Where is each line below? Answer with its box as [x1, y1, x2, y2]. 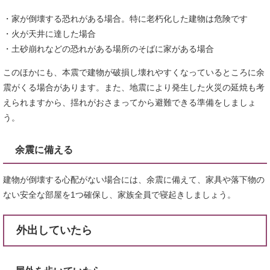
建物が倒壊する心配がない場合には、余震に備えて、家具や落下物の [3, 174, 265, 184]
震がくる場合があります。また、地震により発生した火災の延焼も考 [3, 82, 265, 92]
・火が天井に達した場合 [3, 28, 96, 39]
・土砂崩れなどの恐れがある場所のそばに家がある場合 [3, 43, 214, 54]
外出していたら [16, 224, 92, 236]
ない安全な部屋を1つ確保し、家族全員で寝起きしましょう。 [3, 189, 236, 199]
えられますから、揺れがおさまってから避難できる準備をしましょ [3, 97, 256, 107]
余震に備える [15, 144, 73, 155]
